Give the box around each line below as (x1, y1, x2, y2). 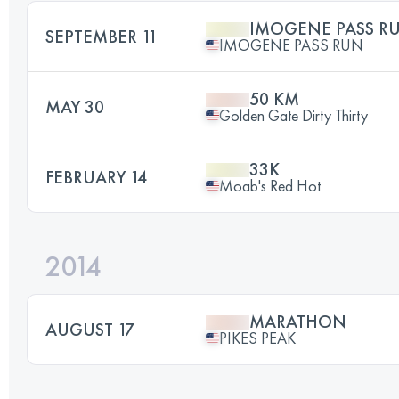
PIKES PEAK (219, 327, 296, 348)
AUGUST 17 (45, 317, 134, 341)
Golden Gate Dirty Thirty (219, 104, 368, 126)
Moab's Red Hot (219, 175, 321, 196)
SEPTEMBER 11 (45, 24, 158, 48)
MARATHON (249, 309, 346, 333)
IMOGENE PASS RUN (219, 34, 363, 55)
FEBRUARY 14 (45, 165, 147, 189)
